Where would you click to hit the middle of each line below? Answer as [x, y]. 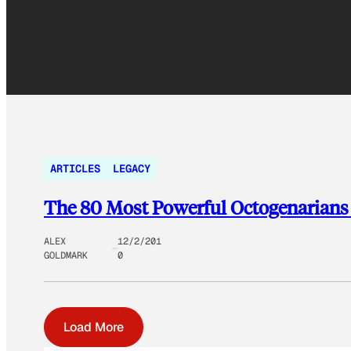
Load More [94, 327]
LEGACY [132, 169]
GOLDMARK [66, 256]
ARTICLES [75, 169]
